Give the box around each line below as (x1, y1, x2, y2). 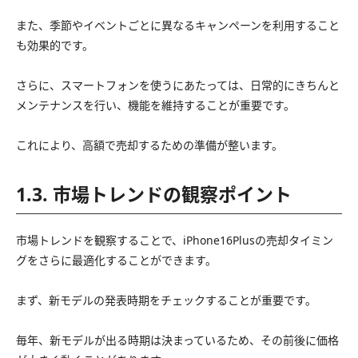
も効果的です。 (16, 37, 93, 53)
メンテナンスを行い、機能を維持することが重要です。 (16, 97, 295, 113)
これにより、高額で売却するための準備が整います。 (16, 137, 283, 153)
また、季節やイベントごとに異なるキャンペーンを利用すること (16, 17, 340, 33)
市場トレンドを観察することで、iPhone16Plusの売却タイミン (16, 232, 333, 248)
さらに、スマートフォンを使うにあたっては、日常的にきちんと (16, 77, 340, 93)
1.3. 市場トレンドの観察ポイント (16, 181, 292, 207)
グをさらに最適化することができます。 (16, 252, 217, 268)
